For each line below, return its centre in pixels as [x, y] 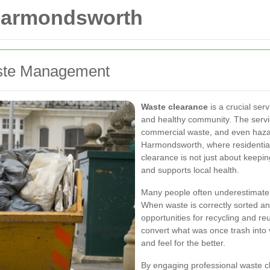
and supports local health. [190, 170]
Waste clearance [174, 107]
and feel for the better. [183, 243]
